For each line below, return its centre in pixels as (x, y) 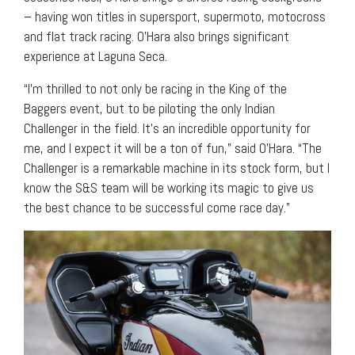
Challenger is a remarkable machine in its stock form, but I (177, 168)
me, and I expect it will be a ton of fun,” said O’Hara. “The (173, 148)
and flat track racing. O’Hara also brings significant (157, 36)
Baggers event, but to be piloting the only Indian (149, 108)
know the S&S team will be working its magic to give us (169, 187)
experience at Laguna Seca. (95, 56)
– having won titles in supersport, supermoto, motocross (175, 16)
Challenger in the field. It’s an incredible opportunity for (167, 128)
